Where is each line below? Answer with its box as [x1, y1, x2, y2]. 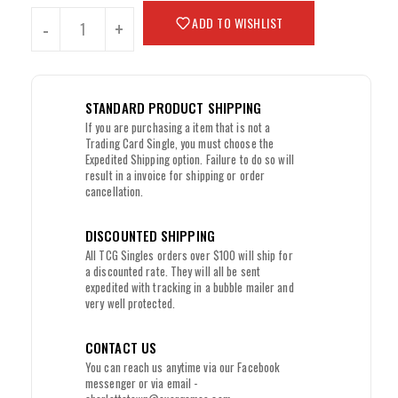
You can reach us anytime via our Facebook [85, 358, 281, 377]
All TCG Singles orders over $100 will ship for [85, 246, 293, 265]
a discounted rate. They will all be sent [85, 262, 261, 281]
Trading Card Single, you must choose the [85, 134, 275, 153]
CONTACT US [85, 338, 156, 358]
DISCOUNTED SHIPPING [85, 226, 215, 246]
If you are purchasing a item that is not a [85, 118, 271, 137]
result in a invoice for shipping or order [85, 166, 266, 185]
